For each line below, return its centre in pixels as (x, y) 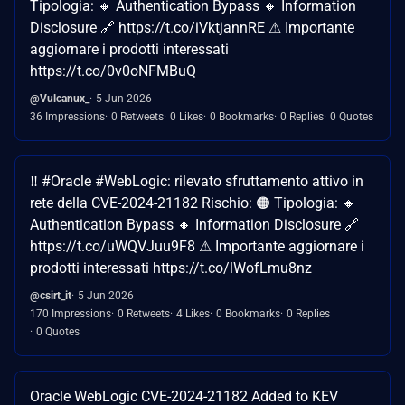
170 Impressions (71, 314)
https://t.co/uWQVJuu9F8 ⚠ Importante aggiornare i (197, 247)
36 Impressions (67, 117)
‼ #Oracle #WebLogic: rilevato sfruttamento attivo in (197, 182)
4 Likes (193, 314)
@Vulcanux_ (60, 99)
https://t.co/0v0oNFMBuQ (113, 71)
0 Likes (187, 117)
